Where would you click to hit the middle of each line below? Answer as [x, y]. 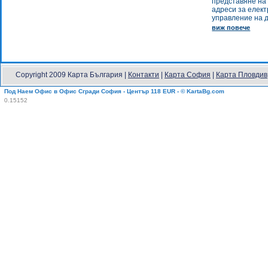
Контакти [144, 75]
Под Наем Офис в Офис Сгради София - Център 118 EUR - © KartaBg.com [114, 92]
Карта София [188, 75]
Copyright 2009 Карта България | [72, 75]
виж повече [231, 28]
